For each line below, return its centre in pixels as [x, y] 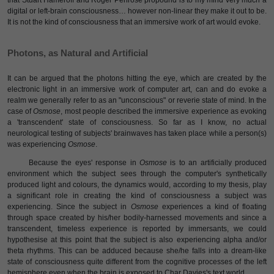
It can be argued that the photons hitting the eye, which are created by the [137, 78]
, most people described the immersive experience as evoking [164, 111]
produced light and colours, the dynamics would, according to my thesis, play [137, 185]
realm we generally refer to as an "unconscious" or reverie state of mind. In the [137, 100]
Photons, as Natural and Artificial [78, 53]
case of [20, 111]
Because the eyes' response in [84, 163]
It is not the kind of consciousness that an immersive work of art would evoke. [134, 22]
